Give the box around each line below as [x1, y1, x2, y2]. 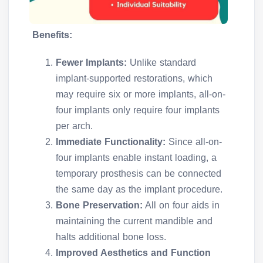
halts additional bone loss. [56, 232, 166, 242]
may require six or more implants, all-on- [56, 89, 225, 100]
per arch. [56, 121, 93, 131]
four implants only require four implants [56, 105, 220, 116]
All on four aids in [143, 200, 220, 211]
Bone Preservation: [56, 200, 143, 211]
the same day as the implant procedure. [56, 184, 222, 195]
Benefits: [32, 30, 72, 41]
